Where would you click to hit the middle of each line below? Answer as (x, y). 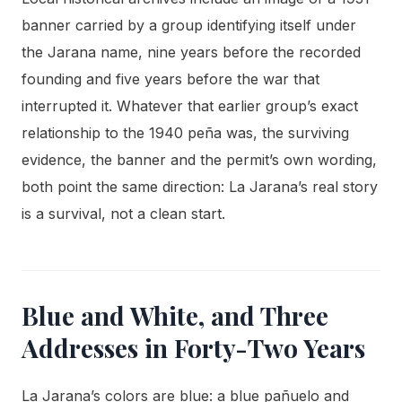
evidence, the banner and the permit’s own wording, (199, 160)
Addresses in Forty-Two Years (193, 348)
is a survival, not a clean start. (123, 214)
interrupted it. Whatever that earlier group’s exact (190, 106)
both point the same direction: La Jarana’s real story (200, 187)
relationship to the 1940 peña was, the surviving (185, 133)
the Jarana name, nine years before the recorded (191, 52)
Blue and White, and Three (175, 316)
